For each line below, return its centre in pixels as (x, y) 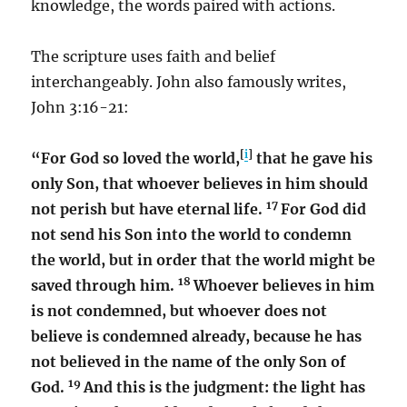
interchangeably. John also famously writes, (189, 81)
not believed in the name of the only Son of (189, 361)
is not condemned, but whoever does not (179, 310)
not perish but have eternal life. (147, 208)
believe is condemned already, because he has (197, 336)
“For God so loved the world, (136, 158)
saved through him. (105, 285)
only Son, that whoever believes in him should (200, 183)
